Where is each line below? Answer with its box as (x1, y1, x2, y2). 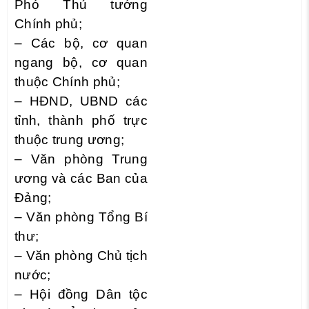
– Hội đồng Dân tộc (14, 287, 148, 301)
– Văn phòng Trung (14, 152, 148, 166)
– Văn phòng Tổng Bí (14, 210, 148, 224)
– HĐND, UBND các (14, 94, 148, 108)
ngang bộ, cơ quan (14, 55, 148, 70)
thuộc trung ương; (14, 132, 125, 147)
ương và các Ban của (14, 171, 148, 186)
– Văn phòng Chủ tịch (14, 248, 148, 263)
